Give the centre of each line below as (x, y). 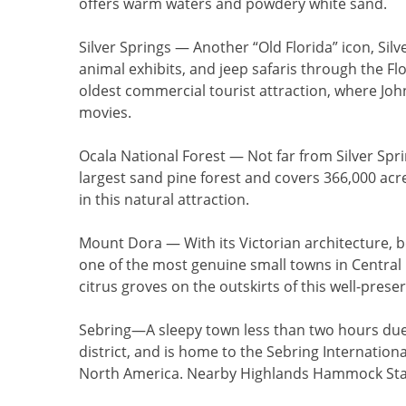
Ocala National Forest (152, 156)
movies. (105, 112)
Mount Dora (121, 243)
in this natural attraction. (164, 199)
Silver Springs (125, 47)
